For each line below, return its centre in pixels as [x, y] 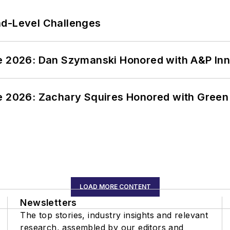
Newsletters [49, 202]
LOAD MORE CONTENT [115, 186]
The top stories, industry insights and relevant [114, 215]
